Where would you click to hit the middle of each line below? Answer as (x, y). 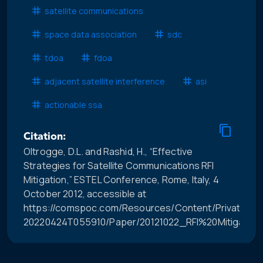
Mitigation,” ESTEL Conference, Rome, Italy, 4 (121, 180)
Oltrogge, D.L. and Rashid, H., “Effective (108, 152)
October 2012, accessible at (85, 194)
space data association (91, 34)
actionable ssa (73, 104)
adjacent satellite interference (105, 81)
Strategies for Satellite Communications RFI (119, 166)
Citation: (45, 137)
